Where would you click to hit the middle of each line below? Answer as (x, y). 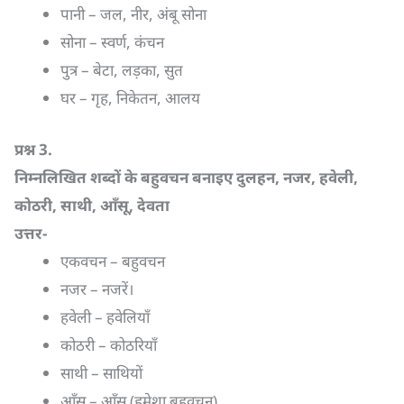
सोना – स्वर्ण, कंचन (112, 42)
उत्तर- (31, 233)
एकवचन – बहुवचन (113, 261)
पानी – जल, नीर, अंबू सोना (133, 14)
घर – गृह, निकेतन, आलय (130, 98)
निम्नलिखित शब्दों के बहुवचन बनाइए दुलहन (145, 177)
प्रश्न (27, 149)
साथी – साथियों (101, 372)
